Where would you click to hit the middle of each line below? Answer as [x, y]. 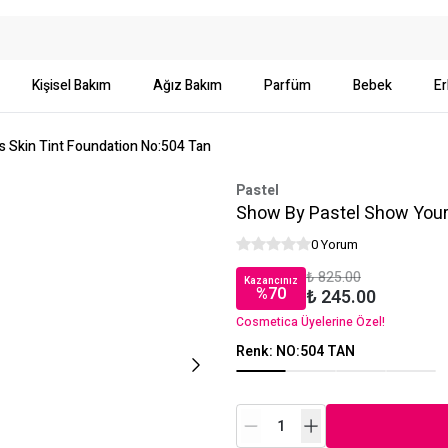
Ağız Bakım [187, 85]
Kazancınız [271, 281]
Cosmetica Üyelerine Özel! [310, 322]
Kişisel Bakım [71, 85]
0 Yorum [334, 244]
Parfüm [287, 85]
